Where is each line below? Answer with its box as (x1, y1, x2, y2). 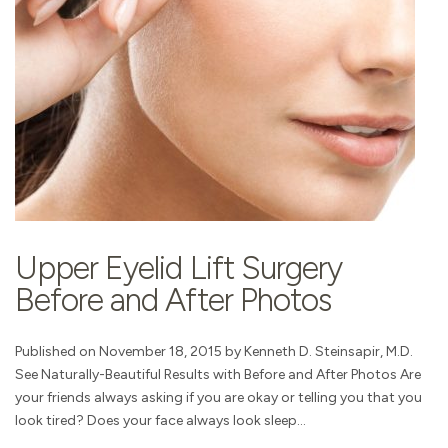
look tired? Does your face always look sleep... (15, 412, 306, 430)
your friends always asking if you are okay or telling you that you (15, 389, 422, 407)
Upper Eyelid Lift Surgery (15, 249, 343, 288)
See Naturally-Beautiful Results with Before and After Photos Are (15, 366, 421, 384)
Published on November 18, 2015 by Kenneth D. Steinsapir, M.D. (15, 343, 413, 361)
